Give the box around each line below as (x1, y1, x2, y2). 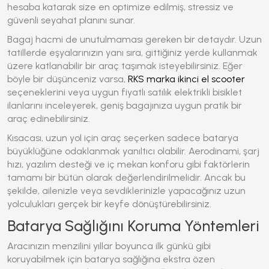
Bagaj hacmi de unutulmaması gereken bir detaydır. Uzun (7, 34, 262, 45)
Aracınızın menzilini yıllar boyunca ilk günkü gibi (7, 240, 211, 252)
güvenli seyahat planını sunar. (7, 14, 135, 26)
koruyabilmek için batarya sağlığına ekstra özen (7, 253, 215, 265)
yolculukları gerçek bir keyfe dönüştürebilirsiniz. (7, 198, 211, 210)
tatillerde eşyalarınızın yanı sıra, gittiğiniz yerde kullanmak (7, 47, 258, 58)
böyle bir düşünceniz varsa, (7, 73, 128, 85)
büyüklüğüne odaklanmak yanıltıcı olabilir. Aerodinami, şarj (7, 145, 259, 157)
